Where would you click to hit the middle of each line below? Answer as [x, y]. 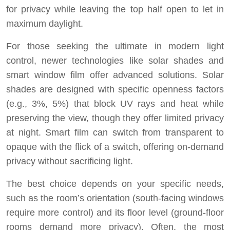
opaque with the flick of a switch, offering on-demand [115, 147]
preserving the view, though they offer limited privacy [115, 118]
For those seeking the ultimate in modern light [115, 46]
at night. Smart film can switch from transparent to [115, 133]
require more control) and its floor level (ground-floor [115, 213]
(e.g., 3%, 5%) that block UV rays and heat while [115, 104]
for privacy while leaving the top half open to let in [115, 9]
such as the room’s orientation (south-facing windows [115, 198]
